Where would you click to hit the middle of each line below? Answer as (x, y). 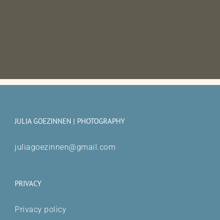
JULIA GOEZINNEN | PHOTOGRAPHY (70, 121)
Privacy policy (41, 209)
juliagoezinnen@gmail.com (65, 147)
